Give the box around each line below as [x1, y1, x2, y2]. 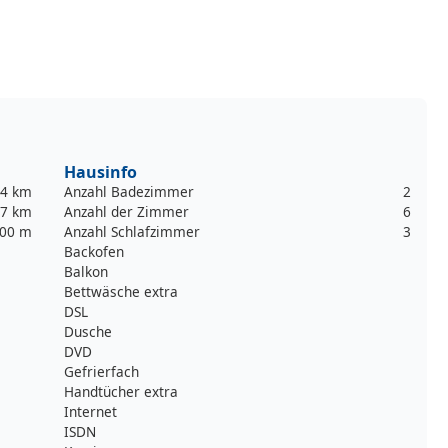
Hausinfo [64, 160, 137, 183]
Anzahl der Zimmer [64, 201, 189, 221]
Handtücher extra [64, 381, 178, 401]
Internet [64, 401, 117, 421]
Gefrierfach [64, 361, 139, 381]
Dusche [64, 321, 112, 341]
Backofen [64, 241, 124, 261]
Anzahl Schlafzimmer [64, 221, 200, 241]
